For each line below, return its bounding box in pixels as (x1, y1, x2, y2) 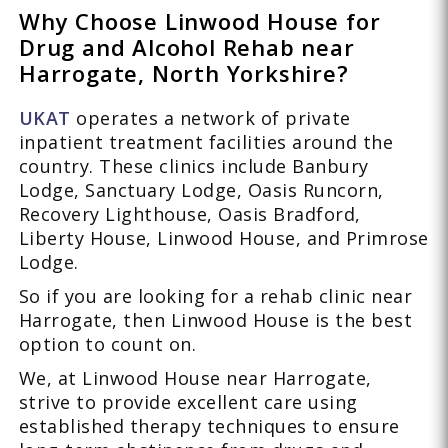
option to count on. (18, 332, 197, 357)
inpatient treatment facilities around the (18, 130, 394, 155)
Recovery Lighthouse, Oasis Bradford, (18, 202, 361, 227)
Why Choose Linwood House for (18, 6, 381, 37)
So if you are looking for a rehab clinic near (18, 284, 413, 309)
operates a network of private (70, 106, 351, 131)
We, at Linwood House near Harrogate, (18, 366, 372, 391)
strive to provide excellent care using (18, 390, 358, 415)
